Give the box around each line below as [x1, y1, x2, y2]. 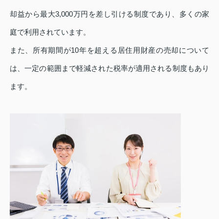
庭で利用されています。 [10, 27, 90, 36]
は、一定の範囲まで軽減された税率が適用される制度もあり [10, 64, 209, 72]
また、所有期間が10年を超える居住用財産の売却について [10, 45, 209, 54]
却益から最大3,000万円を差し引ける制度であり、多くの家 [10, 9, 209, 18]
